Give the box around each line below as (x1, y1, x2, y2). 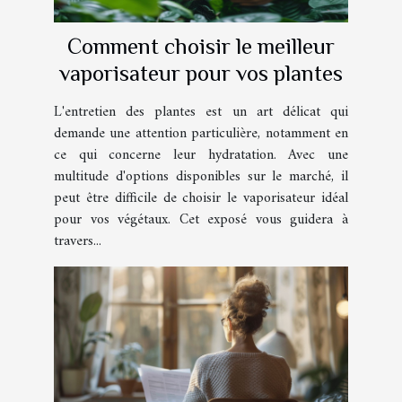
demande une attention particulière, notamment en (54, 121, 348, 147)
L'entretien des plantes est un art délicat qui (54, 100, 348, 126)
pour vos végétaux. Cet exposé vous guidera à (54, 207, 348, 233)
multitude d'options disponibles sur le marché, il (54, 164, 348, 190)
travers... (54, 229, 101, 255)
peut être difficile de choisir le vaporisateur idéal (54, 186, 348, 212)
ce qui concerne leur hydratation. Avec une (54, 143, 348, 169)
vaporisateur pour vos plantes (59, 60, 343, 87)
